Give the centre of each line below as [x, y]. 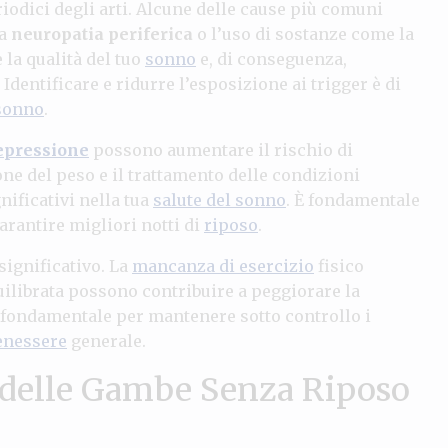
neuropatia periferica [102, 33]
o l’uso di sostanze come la [303, 33]
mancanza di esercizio [223, 265]
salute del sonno [219, 199]
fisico [339, 265]
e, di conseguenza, [271, 58]
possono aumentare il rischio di [221, 149]
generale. [106, 340]
